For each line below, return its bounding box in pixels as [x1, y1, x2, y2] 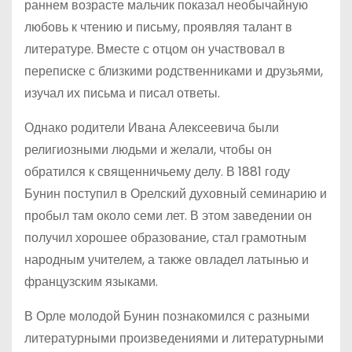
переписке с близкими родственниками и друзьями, [24, 62, 323, 80]
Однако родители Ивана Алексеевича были [24, 119, 279, 137]
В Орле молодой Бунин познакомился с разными [24, 307, 310, 325]
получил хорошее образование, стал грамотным [24, 229, 306, 247]
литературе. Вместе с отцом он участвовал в [24, 40, 285, 58]
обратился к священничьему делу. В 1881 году [24, 163, 290, 181]
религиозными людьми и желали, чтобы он [24, 141, 272, 159]
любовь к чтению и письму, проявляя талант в [24, 18, 292, 36]
